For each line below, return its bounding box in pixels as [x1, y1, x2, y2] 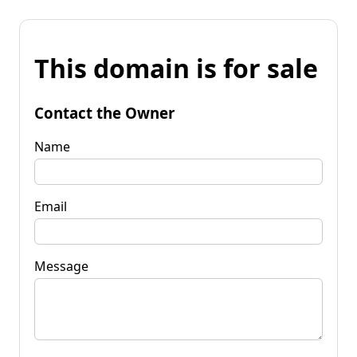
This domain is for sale [34, 51, 318, 86]
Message [34, 257, 88, 275]
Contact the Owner [34, 102, 175, 123]
